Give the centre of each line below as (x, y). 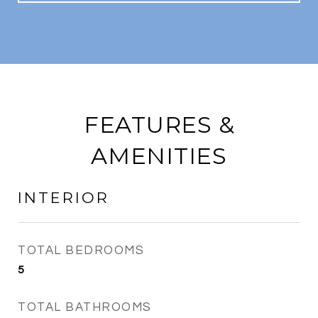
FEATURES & (159, 125)
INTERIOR (64, 198)
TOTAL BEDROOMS (81, 251)
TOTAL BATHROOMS (85, 307)
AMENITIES (159, 156)
